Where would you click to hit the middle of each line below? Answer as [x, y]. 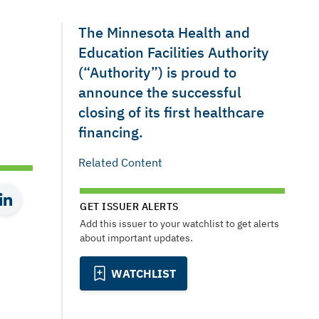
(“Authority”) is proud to [157, 72]
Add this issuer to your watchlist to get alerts [179, 224]
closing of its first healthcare [171, 112]
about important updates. [136, 238]
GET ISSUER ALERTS [129, 206]
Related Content [120, 162]
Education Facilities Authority [173, 52]
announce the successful [160, 92]
